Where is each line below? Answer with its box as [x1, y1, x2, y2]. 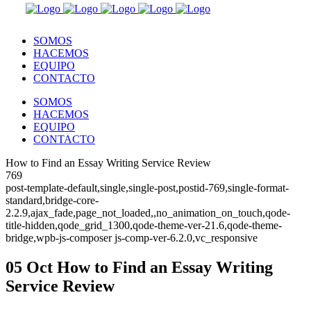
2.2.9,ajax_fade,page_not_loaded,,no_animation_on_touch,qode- [6, 207, 290, 219]
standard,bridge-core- [6, 194, 99, 206]
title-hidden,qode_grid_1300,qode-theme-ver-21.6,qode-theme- [6, 219, 282, 231]
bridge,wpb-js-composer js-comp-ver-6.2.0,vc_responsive [6, 232, 258, 244]
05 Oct [6, 258, 53, 276]
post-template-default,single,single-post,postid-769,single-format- [6, 182, 289, 194]
